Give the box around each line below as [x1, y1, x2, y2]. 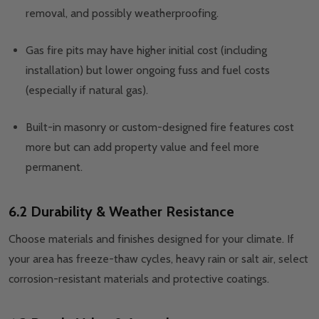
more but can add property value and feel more [26, 140, 259, 155]
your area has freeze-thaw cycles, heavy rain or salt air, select [9, 252, 308, 266]
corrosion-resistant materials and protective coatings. [9, 272, 269, 286]
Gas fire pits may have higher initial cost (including [26, 43, 267, 58]
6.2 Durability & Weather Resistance [9, 203, 234, 221]
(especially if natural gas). [26, 83, 148, 98]
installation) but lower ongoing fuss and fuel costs [26, 63, 270, 78]
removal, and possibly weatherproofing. [26, 6, 219, 21]
